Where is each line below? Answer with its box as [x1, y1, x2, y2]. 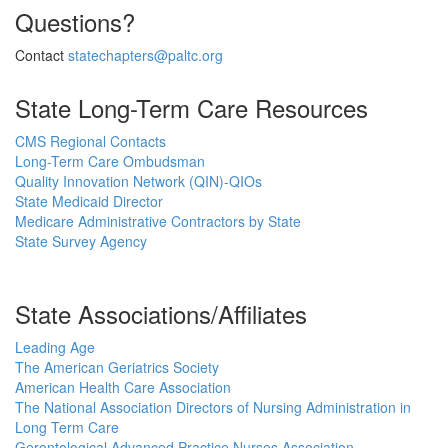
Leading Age [15, 337, 95, 357]
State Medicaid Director [15, 191, 163, 211]
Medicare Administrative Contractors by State [15, 211, 301, 231]
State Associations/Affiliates [15, 296, 307, 331]
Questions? [15, 4, 135, 39]
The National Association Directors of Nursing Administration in [15, 397, 411, 417]
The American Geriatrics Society [15, 357, 219, 377]
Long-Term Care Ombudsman [15, 151, 205, 171]
